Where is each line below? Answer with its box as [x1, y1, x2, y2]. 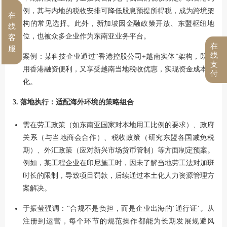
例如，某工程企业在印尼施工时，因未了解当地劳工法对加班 [23, 159, 214, 167]
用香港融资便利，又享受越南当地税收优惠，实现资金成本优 [23, 65, 214, 73]
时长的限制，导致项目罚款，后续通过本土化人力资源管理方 [23, 171, 214, 179]
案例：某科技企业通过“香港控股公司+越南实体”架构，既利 [23, 52, 214, 60]
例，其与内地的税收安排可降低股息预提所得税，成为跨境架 [23, 7, 214, 15]
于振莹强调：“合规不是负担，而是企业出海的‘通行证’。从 [23, 204, 214, 212]
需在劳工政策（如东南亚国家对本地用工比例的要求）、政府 [23, 121, 214, 129]
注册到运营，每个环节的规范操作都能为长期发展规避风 [23, 217, 214, 225]
